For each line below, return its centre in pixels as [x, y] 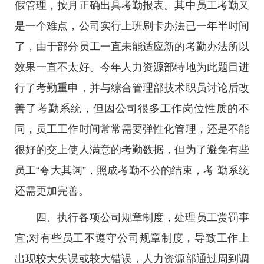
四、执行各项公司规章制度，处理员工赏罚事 [143, 217]
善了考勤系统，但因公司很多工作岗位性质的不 [132, 108]
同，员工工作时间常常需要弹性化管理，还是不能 [132, 129]
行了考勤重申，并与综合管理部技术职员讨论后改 [132, 88]
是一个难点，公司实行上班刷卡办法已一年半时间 [132, 26]
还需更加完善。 [52, 191]
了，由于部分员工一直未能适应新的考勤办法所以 [132, 47]
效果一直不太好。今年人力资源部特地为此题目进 [132, 67]
